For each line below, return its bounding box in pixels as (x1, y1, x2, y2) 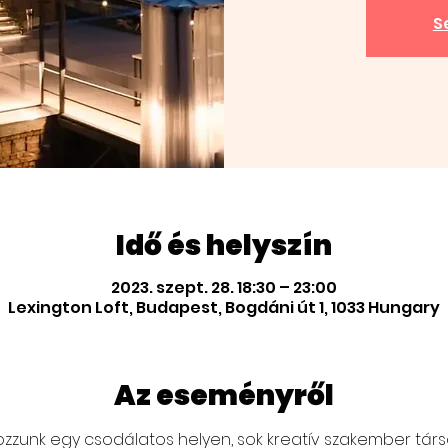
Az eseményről (114, 375, 334, 415)
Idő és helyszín (116, 225, 332, 265)
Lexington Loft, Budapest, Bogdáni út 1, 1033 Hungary (8, 295, 440, 319)
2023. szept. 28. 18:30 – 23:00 (111, 275, 337, 299)
